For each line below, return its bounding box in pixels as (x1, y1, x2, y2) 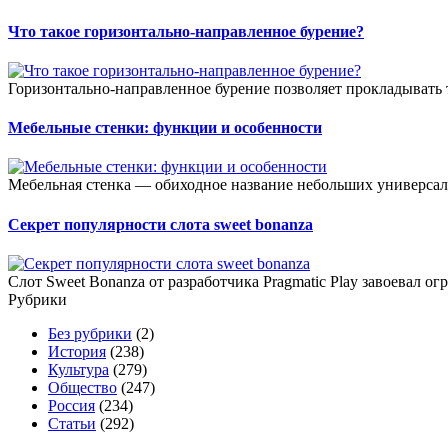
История (48, 342, 106, 360)
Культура (48, 360, 109, 378)
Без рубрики (48, 324, 132, 342)
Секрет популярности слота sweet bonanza (8, 215, 313, 233)
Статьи (48, 414, 96, 432)
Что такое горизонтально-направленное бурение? (8, 22, 364, 40)
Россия (48, 396, 95, 414)
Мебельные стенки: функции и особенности (8, 119, 322, 137)
